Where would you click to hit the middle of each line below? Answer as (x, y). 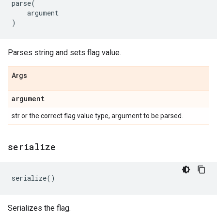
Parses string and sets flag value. (64, 53)
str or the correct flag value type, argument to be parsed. (97, 116)
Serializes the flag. (39, 208)
